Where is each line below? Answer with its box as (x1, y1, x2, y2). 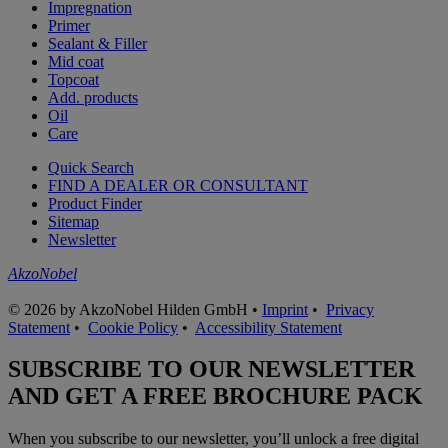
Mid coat (48, 52, 104, 70)
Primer (48, 16, 90, 34)
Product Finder (48, 194, 142, 212)
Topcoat (48, 70, 99, 88)
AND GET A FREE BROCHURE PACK (8, 383, 423, 410)
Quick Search (48, 158, 134, 176)
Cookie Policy (88, 318, 178, 336)
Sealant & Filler (48, 34, 147, 52)
